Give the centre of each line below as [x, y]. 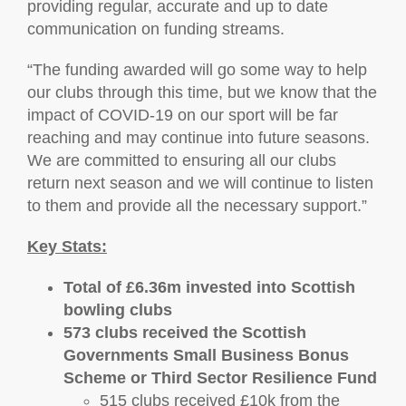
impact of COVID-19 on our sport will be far [183, 115]
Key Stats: [67, 246]
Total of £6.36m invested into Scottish [209, 287]
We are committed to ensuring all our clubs [182, 160]
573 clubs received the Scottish [185, 333]
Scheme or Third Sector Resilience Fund [220, 378]
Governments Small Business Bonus [206, 355]
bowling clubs [118, 310]
